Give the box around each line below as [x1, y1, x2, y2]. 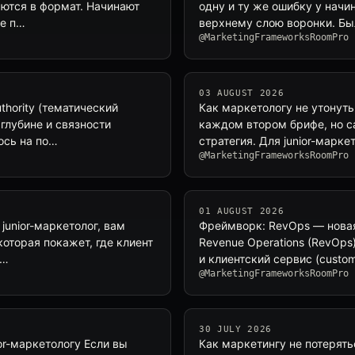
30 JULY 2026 [199, 324, 272, 334]
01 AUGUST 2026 [199, 206, 284, 216]
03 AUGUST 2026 [199, 88, 284, 98]
